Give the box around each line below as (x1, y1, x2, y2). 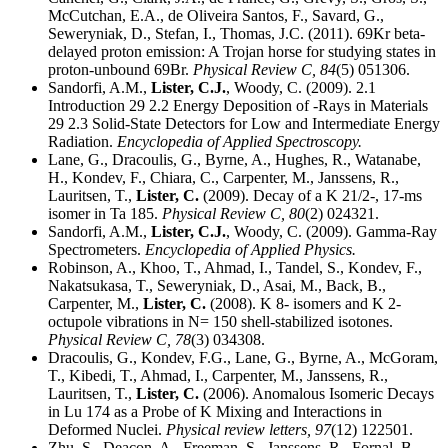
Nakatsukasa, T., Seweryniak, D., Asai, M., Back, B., (48, 277, 386, 295)
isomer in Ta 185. (48, 205, 162, 223)
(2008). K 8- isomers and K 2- (206, 295, 401, 313)
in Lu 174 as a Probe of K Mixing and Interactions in (48, 403, 382, 421)
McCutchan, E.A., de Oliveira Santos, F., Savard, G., (48, 7, 384, 25)
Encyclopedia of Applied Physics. (145, 241, 356, 259)
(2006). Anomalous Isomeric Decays (199, 385, 434, 403)
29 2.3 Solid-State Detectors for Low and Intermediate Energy (48, 115, 440, 133)
